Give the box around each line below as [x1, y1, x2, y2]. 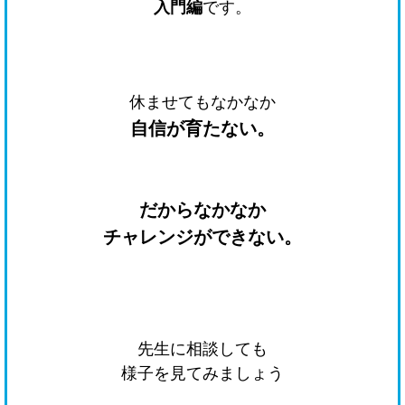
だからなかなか [139, 199, 266, 220]
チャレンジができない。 [103, 226, 302, 247]
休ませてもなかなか [129, 92, 276, 111]
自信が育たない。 [130, 118, 275, 138]
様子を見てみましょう [121, 363, 284, 382]
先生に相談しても [137, 339, 268, 358]
